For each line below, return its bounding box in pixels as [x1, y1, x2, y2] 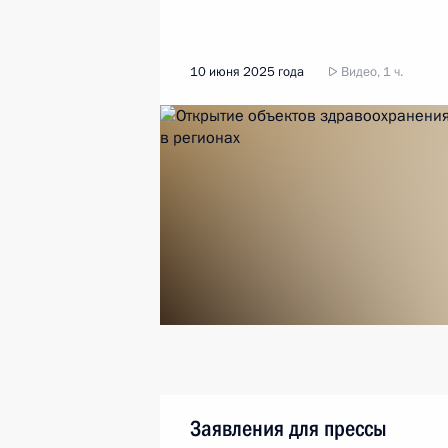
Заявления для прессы [190, 416, 387, 441]
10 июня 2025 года [190, 63, 304, 81]
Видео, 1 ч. [338, 63, 403, 81]
